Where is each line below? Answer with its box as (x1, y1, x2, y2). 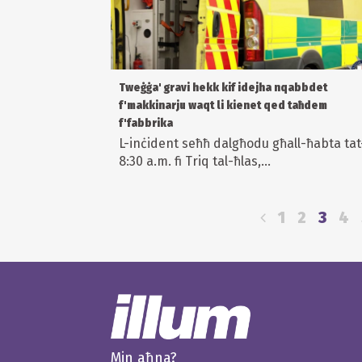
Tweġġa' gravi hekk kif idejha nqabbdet (119, 81, 327, 95)
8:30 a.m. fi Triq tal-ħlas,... (119, 154, 271, 170)
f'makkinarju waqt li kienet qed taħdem (119, 99, 327, 113)
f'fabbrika (119, 116, 173, 131)
